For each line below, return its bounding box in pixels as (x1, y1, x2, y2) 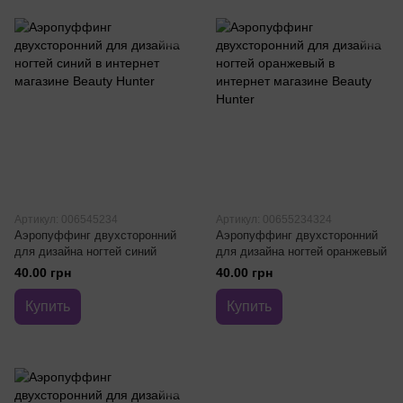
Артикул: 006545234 (14, 213, 118, 226)
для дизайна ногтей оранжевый (216, 245, 387, 258)
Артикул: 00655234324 (216, 213, 332, 226)
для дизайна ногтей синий (14, 245, 157, 258)
